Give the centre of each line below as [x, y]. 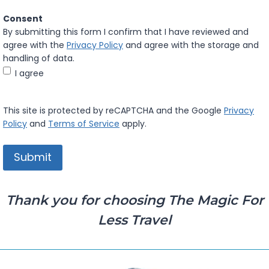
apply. [133, 124]
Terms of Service [84, 124]
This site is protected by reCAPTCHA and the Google [113, 111]
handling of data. [39, 59]
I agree [29, 74]
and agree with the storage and [191, 45]
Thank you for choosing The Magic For [134, 200]
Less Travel [134, 220]
